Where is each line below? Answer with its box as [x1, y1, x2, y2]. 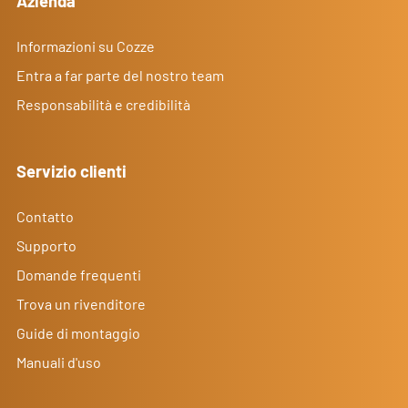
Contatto [15, 207, 74, 225]
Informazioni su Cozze [15, 36, 155, 55]
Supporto [15, 236, 76, 254]
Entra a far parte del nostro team [15, 66, 224, 84]
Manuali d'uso [15, 352, 101, 371]
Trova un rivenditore [15, 294, 146, 312]
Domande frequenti [15, 265, 141, 283]
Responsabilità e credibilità [15, 95, 190, 113]
